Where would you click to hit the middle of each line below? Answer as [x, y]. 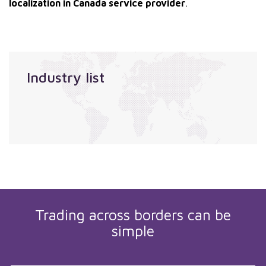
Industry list [66, 77]
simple [133, 231]
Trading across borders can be [133, 215]
